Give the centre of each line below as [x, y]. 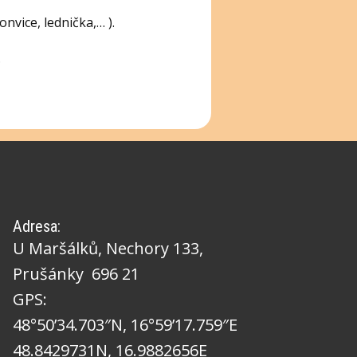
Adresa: [37, 226]
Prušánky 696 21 [76, 274]
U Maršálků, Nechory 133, [108, 248]
